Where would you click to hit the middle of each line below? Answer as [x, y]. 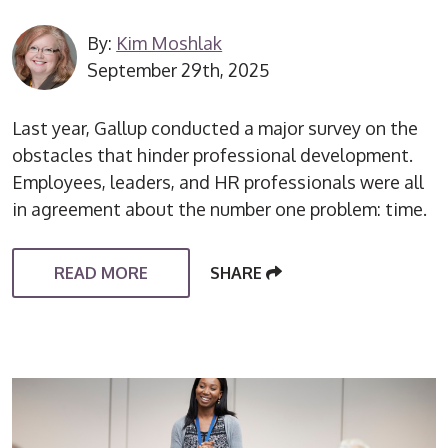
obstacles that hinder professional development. [213, 154]
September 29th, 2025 [179, 70]
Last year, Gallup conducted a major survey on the [215, 127]
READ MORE [101, 272]
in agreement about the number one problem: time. [220, 208]
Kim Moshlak [169, 43]
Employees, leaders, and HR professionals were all [218, 181]
